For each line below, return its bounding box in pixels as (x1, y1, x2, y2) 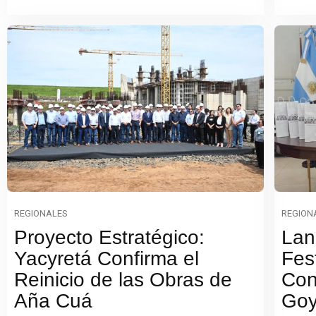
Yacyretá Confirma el (14, 247, 199, 269)
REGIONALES (14, 207, 68, 219)
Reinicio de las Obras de (14, 268, 232, 291)
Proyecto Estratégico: (14, 226, 205, 248)
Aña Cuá (14, 289, 92, 312)
